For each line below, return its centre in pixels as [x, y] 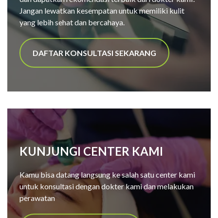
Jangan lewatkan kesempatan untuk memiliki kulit [102, 11]
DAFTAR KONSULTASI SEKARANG [94, 53]
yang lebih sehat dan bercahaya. [72, 22]
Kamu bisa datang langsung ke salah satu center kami [107, 175]
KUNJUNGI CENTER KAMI [91, 151]
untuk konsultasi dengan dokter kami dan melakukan [107, 186]
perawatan [37, 198]
